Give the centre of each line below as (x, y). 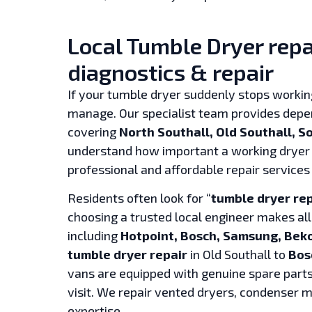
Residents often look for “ (139, 198)
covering (93, 132)
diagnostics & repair (171, 72)
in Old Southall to (238, 255)
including (94, 236)
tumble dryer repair (127, 255)
